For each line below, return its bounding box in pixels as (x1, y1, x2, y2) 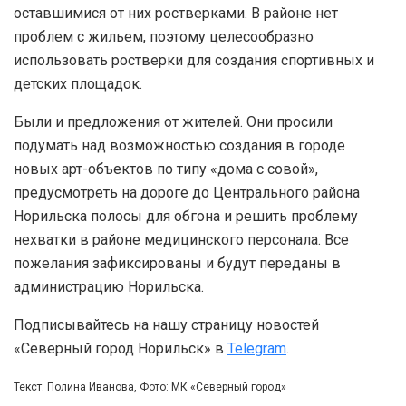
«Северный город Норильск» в (14, 339, 227, 357)
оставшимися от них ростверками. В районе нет (14, 4, 338, 22)
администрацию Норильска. (14, 277, 204, 295)
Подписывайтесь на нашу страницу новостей (14, 315, 319, 333)
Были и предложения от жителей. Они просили (14, 112, 333, 130)
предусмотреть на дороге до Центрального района (14, 183, 360, 201)
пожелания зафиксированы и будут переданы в (14, 254, 341, 272)
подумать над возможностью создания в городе (14, 136, 345, 154)
